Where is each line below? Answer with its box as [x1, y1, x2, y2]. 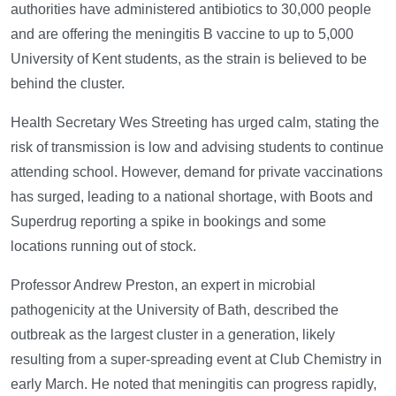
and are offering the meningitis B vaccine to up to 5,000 [11, 26, 354, 42]
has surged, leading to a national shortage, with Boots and [11, 188, 373, 204]
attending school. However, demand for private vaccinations [11, 164, 383, 179]
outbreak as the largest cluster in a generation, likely [11, 326, 335, 342]
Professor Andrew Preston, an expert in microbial [11, 277, 316, 293]
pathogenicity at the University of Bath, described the [11, 301, 339, 317]
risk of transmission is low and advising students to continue [11, 139, 384, 155]
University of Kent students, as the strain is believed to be [11, 50, 367, 66]
